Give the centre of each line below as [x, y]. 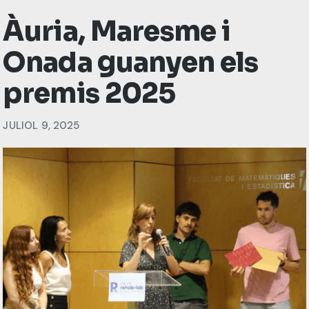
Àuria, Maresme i [117, 32]
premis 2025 [92, 94]
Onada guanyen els [131, 63]
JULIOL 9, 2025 [41, 126]
